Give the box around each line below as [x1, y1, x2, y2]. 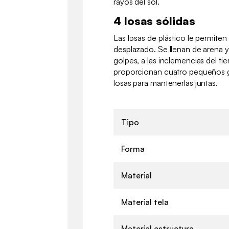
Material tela [121, 196, 169, 207]
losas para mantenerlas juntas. [113, 77, 218, 88]
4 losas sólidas [113, 13, 195, 28]
